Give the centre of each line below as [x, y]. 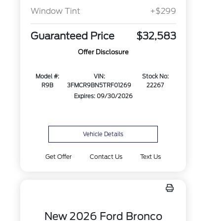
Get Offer [59, 157]
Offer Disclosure [103, 52]
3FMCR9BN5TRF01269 [99, 86]
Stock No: [155, 77]
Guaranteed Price [72, 36]
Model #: [47, 77]
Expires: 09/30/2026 [103, 96]
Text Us [150, 157]
